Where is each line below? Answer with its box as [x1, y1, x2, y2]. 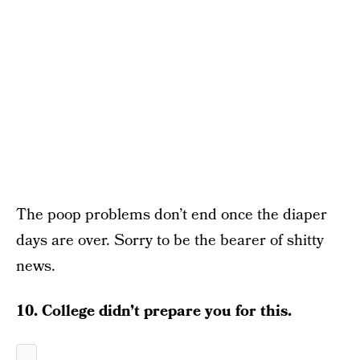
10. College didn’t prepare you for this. [16, 301, 292, 322]
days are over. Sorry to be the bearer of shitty [16, 230, 324, 252]
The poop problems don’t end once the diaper [16, 204, 327, 226]
